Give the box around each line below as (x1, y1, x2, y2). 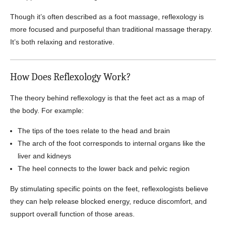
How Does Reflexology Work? (10, 71, 131, 83)
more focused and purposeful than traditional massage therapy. (10, 25, 212, 33)
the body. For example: (10, 106, 84, 115)
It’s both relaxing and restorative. (10, 38, 115, 46)
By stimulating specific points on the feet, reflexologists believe (10, 185, 208, 193)
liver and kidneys (18, 152, 71, 160)
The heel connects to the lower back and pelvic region (18, 164, 190, 173)
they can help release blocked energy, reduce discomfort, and (10, 197, 207, 205)
